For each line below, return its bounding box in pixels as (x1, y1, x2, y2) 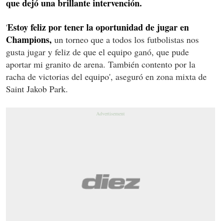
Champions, (6, 33, 52, 46)
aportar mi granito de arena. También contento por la (6, 58, 195, 70)
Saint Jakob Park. (6, 82, 68, 95)
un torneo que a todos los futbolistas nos (52, 33, 199, 45)
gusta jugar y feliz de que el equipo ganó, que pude (6, 45, 189, 58)
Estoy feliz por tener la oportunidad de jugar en (7, 20, 189, 34)
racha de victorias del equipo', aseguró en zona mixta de (6, 70, 207, 82)
